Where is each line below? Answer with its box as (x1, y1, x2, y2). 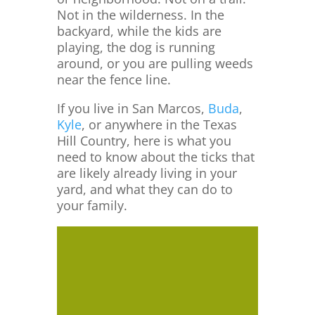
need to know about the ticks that (56, 148, 255, 165)
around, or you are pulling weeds (56, 55, 253, 72)
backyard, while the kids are (56, 22, 221, 39)
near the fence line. (56, 71, 171, 88)
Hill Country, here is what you (56, 132, 231, 149)
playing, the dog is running (56, 39, 215, 56)
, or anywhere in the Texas (81, 116, 237, 133)
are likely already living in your (56, 165, 237, 181)
